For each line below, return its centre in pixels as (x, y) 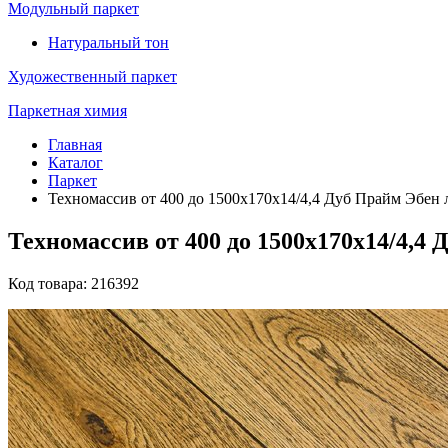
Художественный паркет (92, 76)
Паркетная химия (67, 110)
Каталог (75, 162)
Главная (75, 144)
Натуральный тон (108, 42)
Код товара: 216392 (73, 283)
